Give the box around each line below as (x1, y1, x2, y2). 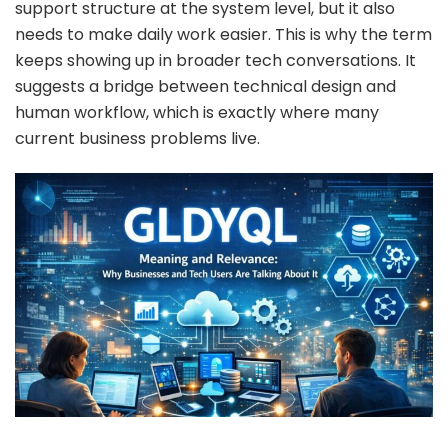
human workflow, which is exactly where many (15, 100, 379, 124)
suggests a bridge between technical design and (15, 74, 396, 98)
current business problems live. (15, 126, 260, 150)
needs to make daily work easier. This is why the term (15, 22, 432, 46)
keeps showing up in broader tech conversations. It (15, 48, 416, 72)
